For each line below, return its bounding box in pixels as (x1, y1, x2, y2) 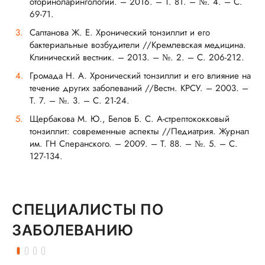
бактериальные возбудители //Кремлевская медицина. (30, 38, 246, 51)
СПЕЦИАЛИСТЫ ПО (12, 201, 163, 218)
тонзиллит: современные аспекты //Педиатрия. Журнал (30, 125, 249, 138)
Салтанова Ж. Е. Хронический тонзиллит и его (30, 26, 210, 39)
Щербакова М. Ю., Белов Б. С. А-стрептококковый (30, 112, 230, 125)
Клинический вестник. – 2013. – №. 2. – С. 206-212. (30, 51, 244, 64)
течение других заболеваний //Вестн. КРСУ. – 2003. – (30, 82, 248, 95)
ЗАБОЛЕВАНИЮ (12, 221, 134, 239)
